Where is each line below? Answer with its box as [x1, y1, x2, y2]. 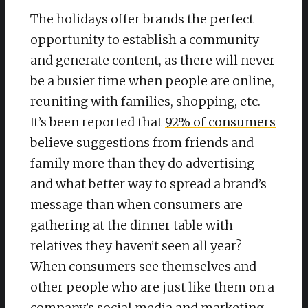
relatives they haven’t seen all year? [30, 237, 242, 254]
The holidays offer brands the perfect [30, 10, 254, 27]
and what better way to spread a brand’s [30, 175, 267, 192]
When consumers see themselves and [30, 258, 256, 274]
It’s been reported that [30, 113, 165, 130]
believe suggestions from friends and [30, 134, 254, 151]
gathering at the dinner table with [30, 217, 233, 233]
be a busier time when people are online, [30, 72, 274, 89]
